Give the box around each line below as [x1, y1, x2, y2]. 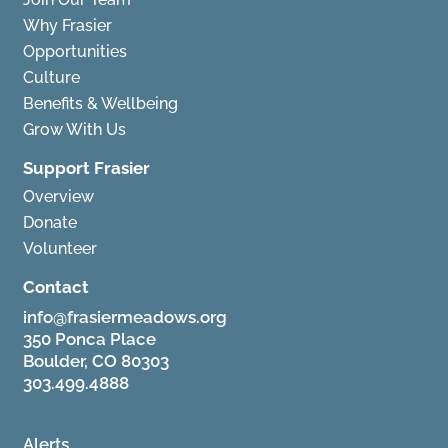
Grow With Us [23, 119, 127, 139]
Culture [23, 67, 81, 87]
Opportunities [23, 41, 128, 61]
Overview [23, 186, 95, 206]
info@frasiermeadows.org [23, 306, 228, 327]
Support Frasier [23, 157, 151, 178]
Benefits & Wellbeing [23, 93, 179, 113]
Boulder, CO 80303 [23, 350, 170, 371]
